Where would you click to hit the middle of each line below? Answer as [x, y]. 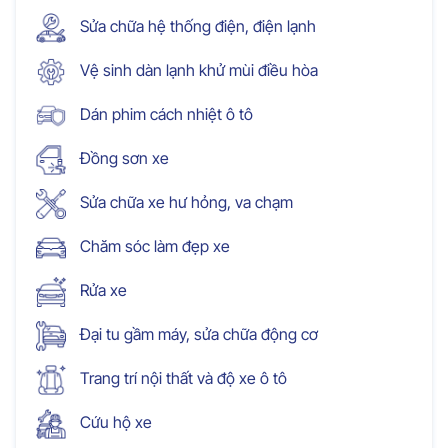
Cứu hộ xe [114, 421]
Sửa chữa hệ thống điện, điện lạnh [196, 25]
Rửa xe [101, 289]
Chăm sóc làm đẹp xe [153, 245]
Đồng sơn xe [122, 157]
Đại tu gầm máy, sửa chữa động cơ [197, 333]
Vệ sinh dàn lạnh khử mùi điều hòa [197, 69]
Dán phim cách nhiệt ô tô [164, 113]
